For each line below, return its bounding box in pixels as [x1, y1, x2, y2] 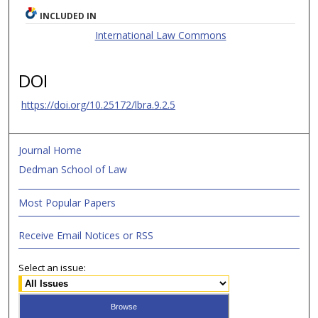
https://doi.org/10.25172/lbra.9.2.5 [21, 98, 176, 112]
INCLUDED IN [40, 10, 97, 23]
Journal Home [18, 143, 82, 158]
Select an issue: [18, 261, 87, 275]
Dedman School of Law [18, 163, 128, 177]
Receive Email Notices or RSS [18, 229, 154, 243]
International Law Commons [94, 28, 226, 43]
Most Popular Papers [18, 196, 116, 210]
